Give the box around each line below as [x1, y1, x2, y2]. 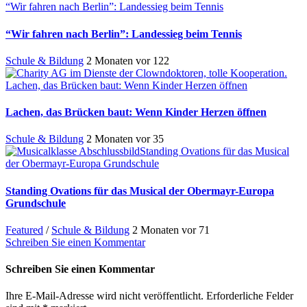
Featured [5, 223, 43, 236]
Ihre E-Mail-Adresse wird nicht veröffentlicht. [5, 290, 204, 302]
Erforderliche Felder [206, 290, 293, 302]
